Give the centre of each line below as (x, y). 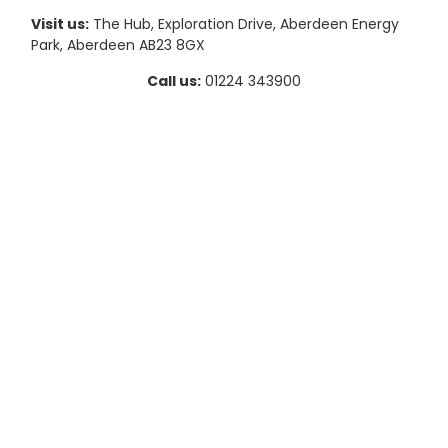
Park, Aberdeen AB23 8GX (118, 45)
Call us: (174, 81)
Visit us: (60, 24)
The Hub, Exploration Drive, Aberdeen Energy (244, 24)
